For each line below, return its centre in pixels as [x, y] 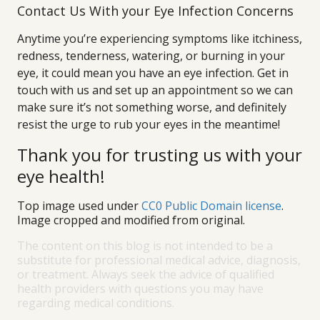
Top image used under [79, 206]
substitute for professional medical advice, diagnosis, [159, 260]
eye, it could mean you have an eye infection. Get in [153, 73]
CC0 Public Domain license [211, 206]
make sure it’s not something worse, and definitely [152, 107]
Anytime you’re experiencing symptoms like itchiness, [160, 39]
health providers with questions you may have [140, 289]
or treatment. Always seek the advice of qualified [146, 274]
